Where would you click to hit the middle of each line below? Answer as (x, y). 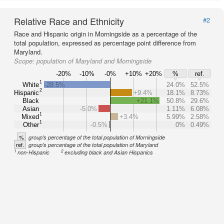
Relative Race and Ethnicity (69, 21)
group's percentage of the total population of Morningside (97, 137)
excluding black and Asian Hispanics (109, 152)
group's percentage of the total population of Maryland (93, 145)
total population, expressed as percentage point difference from (105, 43)
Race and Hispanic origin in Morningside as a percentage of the (105, 34)
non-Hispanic (34, 152)
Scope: (25, 61)
